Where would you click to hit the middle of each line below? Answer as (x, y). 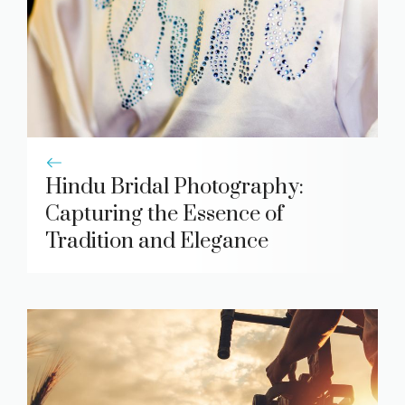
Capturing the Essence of (165, 215)
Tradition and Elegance (157, 242)
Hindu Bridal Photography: (174, 188)
